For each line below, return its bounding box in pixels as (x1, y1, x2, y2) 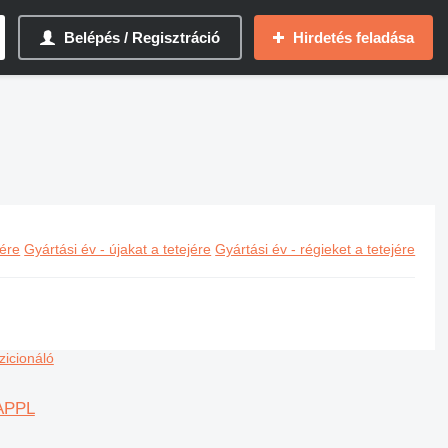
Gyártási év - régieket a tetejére (215, 241, 416, 257)
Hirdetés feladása (293, 29, 414, 46)
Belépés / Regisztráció (64, 29, 220, 46)
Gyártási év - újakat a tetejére (24, 241, 212, 257)
